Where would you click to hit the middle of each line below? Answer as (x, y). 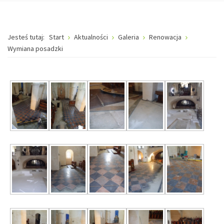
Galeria (128, 37)
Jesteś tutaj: (27, 37)
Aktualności (92, 37)
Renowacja (165, 37)
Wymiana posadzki (35, 48)
